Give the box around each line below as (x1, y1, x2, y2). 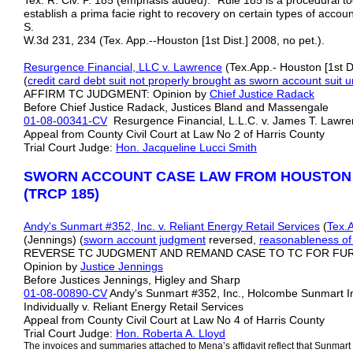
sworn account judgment (84, 233, 206, 246)
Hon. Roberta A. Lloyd (116, 327, 225, 340)
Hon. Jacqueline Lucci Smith (116, 141, 257, 154)
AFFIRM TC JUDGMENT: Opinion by (24, 87, 210, 100)
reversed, (206, 233, 259, 246)
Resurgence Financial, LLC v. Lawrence (24, 61, 222, 73)
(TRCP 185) (24, 186, 99, 202)
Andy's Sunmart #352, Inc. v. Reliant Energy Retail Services (24, 220, 320, 232)
